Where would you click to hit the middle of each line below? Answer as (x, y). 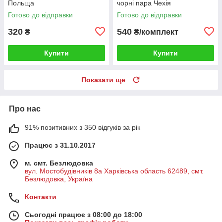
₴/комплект (155, 32)
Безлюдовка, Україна (59, 179)
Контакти (41, 196)
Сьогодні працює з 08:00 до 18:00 (83, 214)
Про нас (25, 109)
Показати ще (103, 80)
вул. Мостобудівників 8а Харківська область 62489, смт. (114, 171)
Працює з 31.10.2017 (60, 145)
